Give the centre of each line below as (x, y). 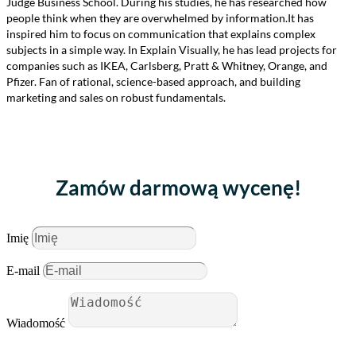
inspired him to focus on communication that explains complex (161, 33)
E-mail (23, 271)
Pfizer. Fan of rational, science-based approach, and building (153, 81)
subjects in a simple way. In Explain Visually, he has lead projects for (172, 49)
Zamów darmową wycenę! (178, 188)
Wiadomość (36, 323)
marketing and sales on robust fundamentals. (116, 97)
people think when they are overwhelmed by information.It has (160, 17)
